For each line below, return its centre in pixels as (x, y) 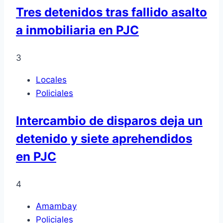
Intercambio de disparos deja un (109, 120)
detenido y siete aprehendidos (104, 138)
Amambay (56, 206)
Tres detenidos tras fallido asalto (111, 12)
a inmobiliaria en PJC (77, 30)
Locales (51, 79)
